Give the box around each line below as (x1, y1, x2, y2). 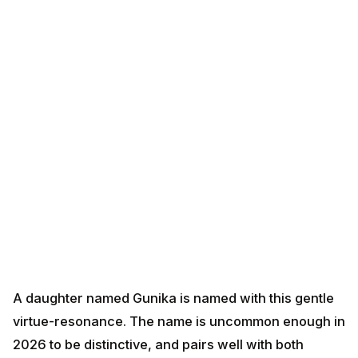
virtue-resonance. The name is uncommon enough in (13, 313, 345, 330)
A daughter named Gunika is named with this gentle (13, 290, 334, 307)
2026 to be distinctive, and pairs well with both (13, 336, 304, 353)
